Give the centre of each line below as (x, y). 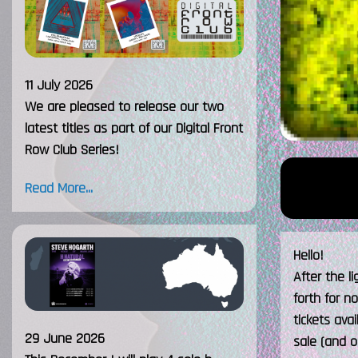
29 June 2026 (65, 338)
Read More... (59, 189)
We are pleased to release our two (124, 107)
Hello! (308, 255)
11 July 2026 (59, 86)
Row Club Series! (72, 150)
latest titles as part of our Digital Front (134, 129)
